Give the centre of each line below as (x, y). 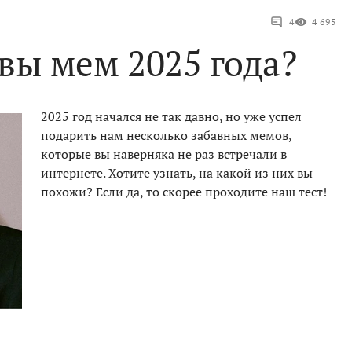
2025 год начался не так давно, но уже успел (171, 117)
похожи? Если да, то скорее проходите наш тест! (184, 192)
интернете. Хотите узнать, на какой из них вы (177, 173)
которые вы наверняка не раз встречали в (164, 154)
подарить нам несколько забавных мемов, (166, 136)
